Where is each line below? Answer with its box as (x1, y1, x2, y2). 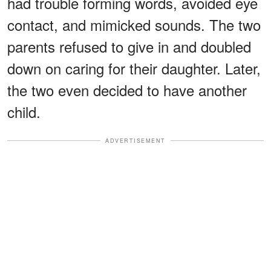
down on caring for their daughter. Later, (7, 57, 261, 79)
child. (7, 100, 41, 122)
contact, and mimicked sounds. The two (7, 13, 261, 35)
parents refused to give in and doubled (7, 35, 251, 57)
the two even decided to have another (7, 79, 247, 100)
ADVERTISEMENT (105, 136, 166, 145)
